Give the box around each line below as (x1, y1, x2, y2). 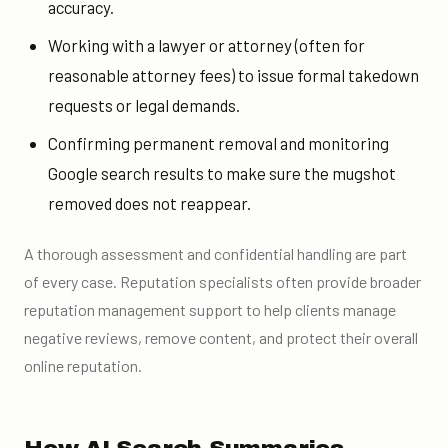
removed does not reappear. (47, 193, 251, 214)
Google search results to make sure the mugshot (47, 163, 396, 184)
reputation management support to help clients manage (24, 300, 396, 320)
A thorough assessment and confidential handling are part (24, 244, 407, 264)
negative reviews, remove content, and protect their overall (24, 328, 418, 348)
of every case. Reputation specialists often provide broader (24, 272, 421, 292)
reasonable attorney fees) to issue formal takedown (47, 65, 419, 86)
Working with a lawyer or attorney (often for (47, 35, 365, 56)
